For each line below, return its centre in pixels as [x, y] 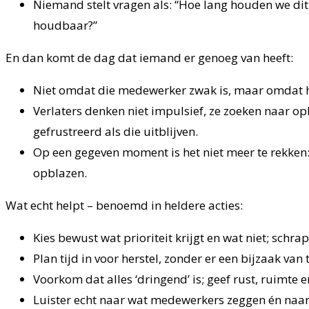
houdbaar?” [65, 26]
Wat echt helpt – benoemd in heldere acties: [124, 206]
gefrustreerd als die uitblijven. [116, 132]
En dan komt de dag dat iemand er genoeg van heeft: [149, 58]
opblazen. [60, 173]
